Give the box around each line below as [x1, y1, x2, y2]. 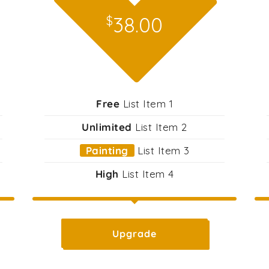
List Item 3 [134, 144, 190, 157]
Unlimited [82, 121, 132, 133]
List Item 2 [131, 121, 187, 133]
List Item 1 [119, 97, 173, 110]
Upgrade [112, 228, 157, 240]
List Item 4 [118, 168, 174, 180]
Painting [85, 144, 128, 157]
